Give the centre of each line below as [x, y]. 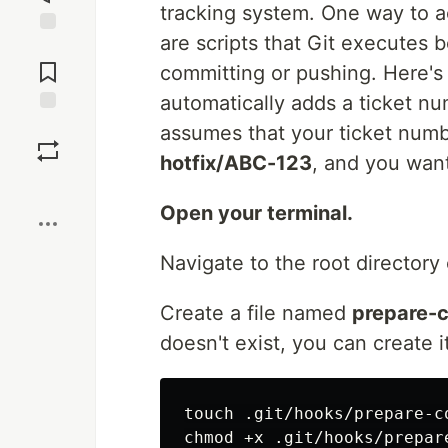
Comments [48, 64]
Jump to [48, 47]
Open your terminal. [256, 213]
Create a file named [256, 313]
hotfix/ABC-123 [236, 163]
